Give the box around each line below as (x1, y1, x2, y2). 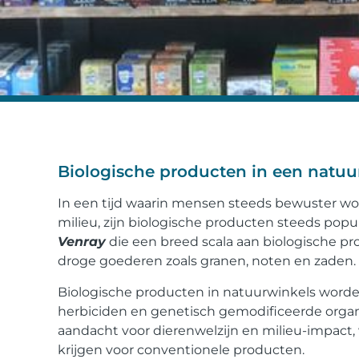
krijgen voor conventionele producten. (58, 341, 305, 357)
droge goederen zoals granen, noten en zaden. (58, 253, 356, 269)
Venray (58, 234, 106, 250)
